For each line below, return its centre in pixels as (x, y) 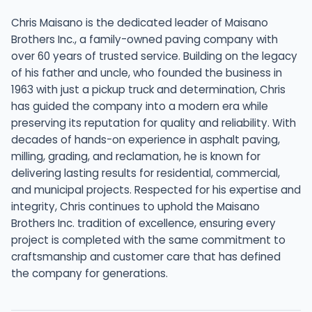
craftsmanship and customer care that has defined (146, 256)
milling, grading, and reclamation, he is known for (136, 156)
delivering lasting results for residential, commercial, (146, 173)
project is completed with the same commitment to (148, 240)
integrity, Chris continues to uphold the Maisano (135, 206)
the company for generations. (89, 273)
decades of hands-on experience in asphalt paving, (146, 139)
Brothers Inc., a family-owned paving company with (145, 39)
